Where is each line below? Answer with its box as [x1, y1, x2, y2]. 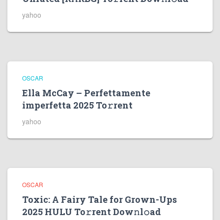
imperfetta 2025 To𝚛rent [22, 99, 133, 111]
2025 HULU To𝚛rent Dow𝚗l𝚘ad [22, 206, 161, 218]
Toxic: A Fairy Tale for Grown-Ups [22, 193, 177, 205]
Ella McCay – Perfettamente [22, 87, 150, 99]
